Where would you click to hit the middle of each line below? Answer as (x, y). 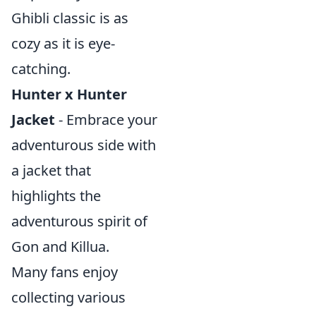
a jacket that (51, 170)
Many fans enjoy (65, 272)
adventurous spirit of (79, 221)
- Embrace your (106, 120)
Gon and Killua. (60, 247)
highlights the (56, 196)
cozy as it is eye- (63, 43)
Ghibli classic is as (70, 18)
